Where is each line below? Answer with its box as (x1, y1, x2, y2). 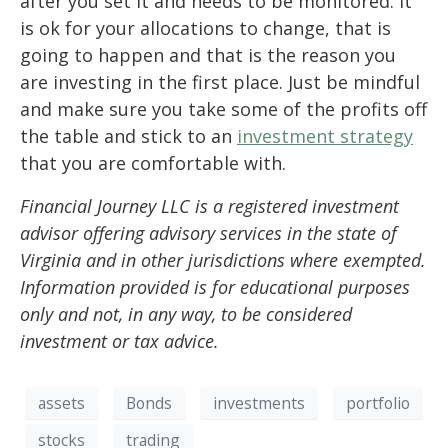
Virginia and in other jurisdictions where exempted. (20, 248, 426, 273)
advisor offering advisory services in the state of (20, 221, 397, 246)
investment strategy (237, 124, 413, 149)
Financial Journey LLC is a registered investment (20, 194, 399, 219)
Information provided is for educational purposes (20, 275, 410, 300)
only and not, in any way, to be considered (20, 302, 352, 327)
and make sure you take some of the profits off (20, 97, 427, 122)
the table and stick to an (20, 124, 237, 149)
